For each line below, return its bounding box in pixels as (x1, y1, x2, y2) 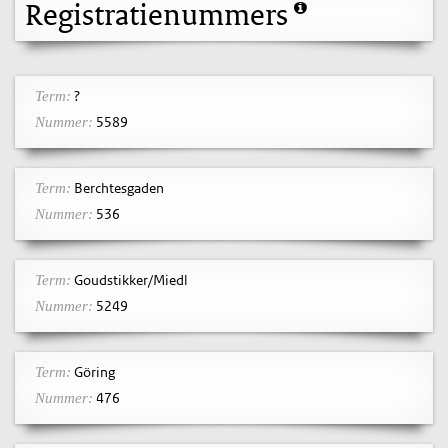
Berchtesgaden (71, 179, 164, 197)
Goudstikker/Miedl (71, 271, 188, 289)
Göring (71, 363, 115, 381)
